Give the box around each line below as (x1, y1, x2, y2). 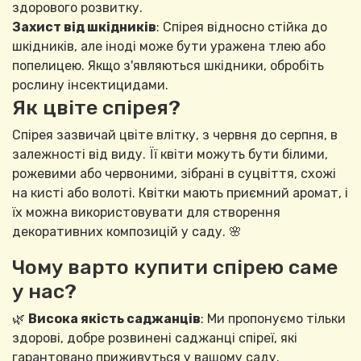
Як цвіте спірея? (12, 95, 180, 120)
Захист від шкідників (12, 19, 156, 35)
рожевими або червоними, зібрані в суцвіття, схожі (12, 166, 336, 182)
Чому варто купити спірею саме (12, 255, 338, 280)
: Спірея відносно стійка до (156, 19, 327, 35)
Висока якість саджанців (28, 311, 201, 327)
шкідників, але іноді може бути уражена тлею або (12, 39, 326, 55)
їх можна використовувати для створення (12, 205, 280, 221)
